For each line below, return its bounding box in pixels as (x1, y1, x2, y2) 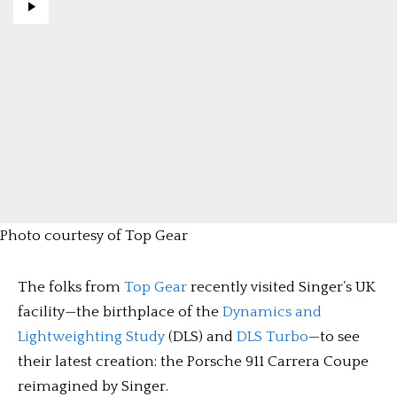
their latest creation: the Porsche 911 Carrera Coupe (18, 354, 369, 370)
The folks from (18, 279, 124, 295)
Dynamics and (222, 304, 322, 320)
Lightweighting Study (18, 329, 165, 345)
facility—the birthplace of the (18, 304, 222, 320)
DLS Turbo (237, 329, 308, 345)
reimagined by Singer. (18, 378, 168, 394)
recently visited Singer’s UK (187, 279, 376, 295)
